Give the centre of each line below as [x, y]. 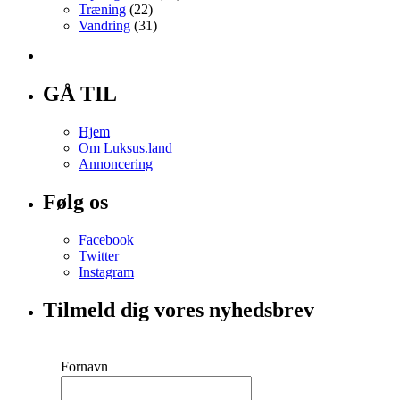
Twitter [99, 255]
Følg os [75, 202]
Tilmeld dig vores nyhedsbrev [179, 309]
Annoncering [116, 164]
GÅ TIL [80, 94]
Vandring [104, 26]
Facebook [106, 239]
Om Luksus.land [125, 148]
